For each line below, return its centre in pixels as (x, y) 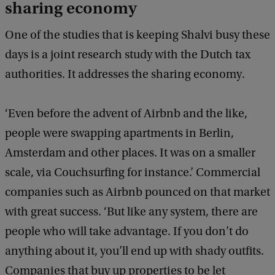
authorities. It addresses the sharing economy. (125, 75)
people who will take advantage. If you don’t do (127, 232)
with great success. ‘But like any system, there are (131, 212)
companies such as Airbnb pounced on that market (137, 192)
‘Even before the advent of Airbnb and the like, (126, 114)
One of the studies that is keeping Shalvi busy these (137, 35)
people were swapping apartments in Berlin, (119, 134)
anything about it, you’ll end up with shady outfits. (134, 251)
